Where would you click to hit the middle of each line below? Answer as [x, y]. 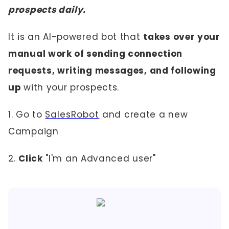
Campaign [35, 131]
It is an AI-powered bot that [76, 37]
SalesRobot [72, 114]
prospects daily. [48, 10]
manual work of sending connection [96, 54]
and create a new [144, 114]
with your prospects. [73, 87]
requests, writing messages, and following [112, 71]
